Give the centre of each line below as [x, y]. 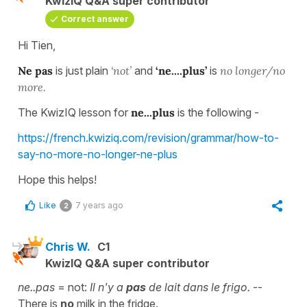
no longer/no [253, 71]
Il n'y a [108, 287]
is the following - [217, 113]
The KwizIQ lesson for [74, 113]
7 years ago [99, 206]
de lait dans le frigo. [199, 287]
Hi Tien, [37, 46]
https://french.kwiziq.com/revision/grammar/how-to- [148, 138]
